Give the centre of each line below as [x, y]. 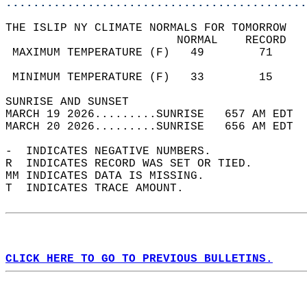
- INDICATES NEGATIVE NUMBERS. [115, 151]
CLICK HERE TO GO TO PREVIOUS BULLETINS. [139, 259]
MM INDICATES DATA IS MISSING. [112, 176]
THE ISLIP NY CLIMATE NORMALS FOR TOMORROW [153, 28]
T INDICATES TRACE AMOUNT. [101, 188]
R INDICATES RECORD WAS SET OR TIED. [136, 164]
